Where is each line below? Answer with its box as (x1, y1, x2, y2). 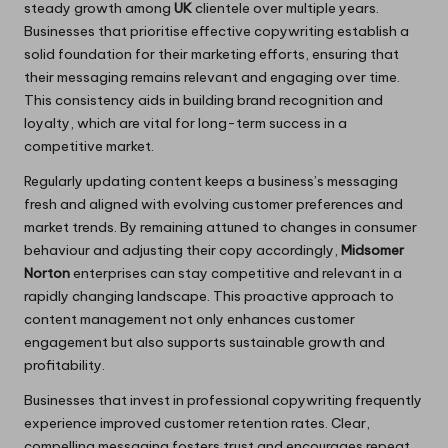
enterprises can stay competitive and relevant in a (70, 263, 402, 282)
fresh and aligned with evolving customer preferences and (24, 194, 403, 213)
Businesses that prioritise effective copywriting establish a (24, 21, 409, 40)
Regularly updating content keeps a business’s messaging (24, 171, 398, 190)
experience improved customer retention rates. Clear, (24, 413, 370, 432)
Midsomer (341, 240, 404, 259)
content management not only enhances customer (24, 309, 355, 328)
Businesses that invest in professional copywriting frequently (24, 390, 422, 409)
